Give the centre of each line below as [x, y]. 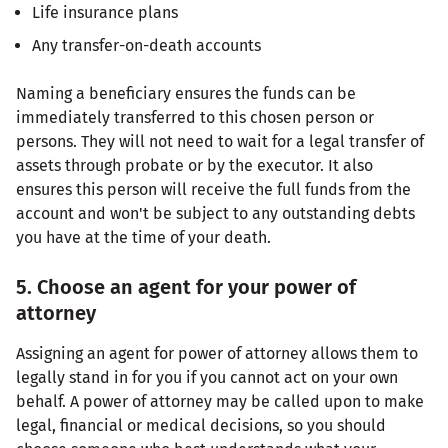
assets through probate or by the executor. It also [194, 165]
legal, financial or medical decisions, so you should [201, 425]
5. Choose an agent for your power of [186, 286]
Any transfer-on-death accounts [146, 45]
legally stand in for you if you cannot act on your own [207, 377]
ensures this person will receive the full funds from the [213, 189]
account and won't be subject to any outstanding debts [215, 213]
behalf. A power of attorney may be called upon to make [220, 401]
